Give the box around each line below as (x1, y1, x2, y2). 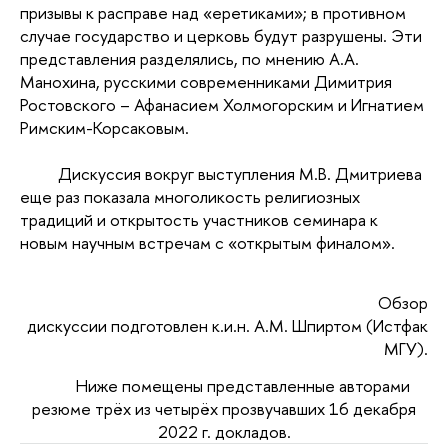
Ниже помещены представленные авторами (75, 373, 410, 397)
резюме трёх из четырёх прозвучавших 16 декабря (32, 396, 417, 420)
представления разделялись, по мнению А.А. (20, 47, 359, 71)
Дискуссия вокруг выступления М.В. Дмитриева (57, 162, 422, 186)
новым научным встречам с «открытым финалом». (20, 231, 427, 255)
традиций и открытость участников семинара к (20, 208, 378, 232)
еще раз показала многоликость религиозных (20, 185, 360, 209)
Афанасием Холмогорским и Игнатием (130, 93, 424, 117)
